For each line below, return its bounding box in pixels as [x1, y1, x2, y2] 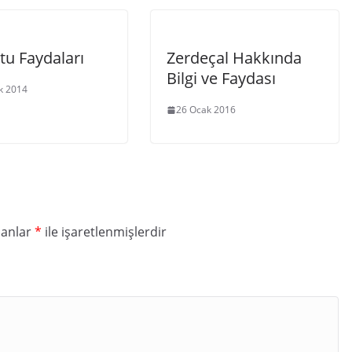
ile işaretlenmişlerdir [42, 223, 167, 240]
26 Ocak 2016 [176, 103, 236, 116]
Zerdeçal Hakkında [167, 47, 302, 68]
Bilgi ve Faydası [167, 68, 276, 89]
